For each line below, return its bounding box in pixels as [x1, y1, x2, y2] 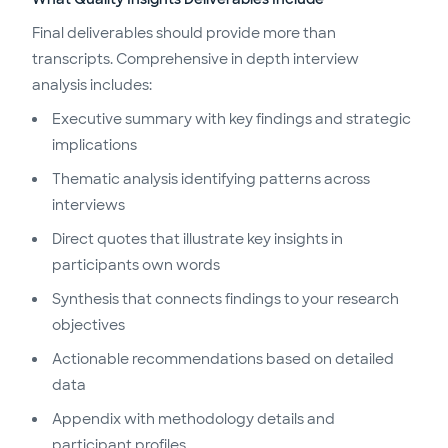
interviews [52, 195, 125, 214]
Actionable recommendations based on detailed [52, 349, 394, 368]
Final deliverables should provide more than [32, 23, 336, 42]
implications [52, 135, 137, 154]
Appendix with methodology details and [52, 409, 335, 428]
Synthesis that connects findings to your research [52, 289, 399, 308]
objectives [52, 315, 125, 334]
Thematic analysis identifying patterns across [52, 169, 370, 188]
